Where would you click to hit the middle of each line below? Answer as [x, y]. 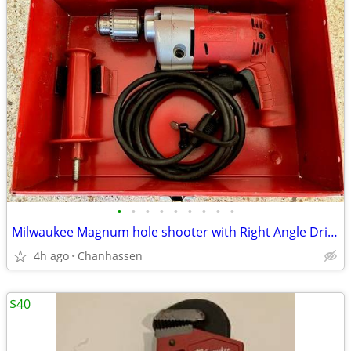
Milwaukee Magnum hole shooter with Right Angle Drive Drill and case [333, 232]
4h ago [51, 256]
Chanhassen [110, 256]
